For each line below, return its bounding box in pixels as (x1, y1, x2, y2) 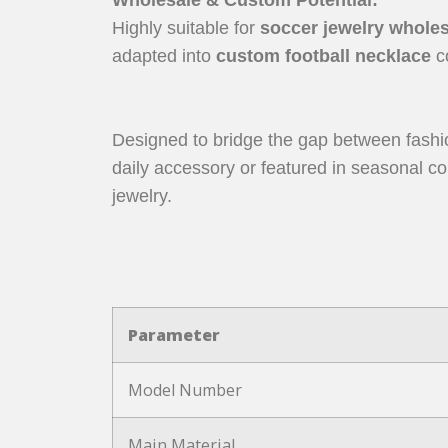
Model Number (128, 378, 242, 401)
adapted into (112, 45, 216, 66)
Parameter (128, 323, 220, 346)
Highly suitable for (112, 17, 260, 38)
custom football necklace (216, 45, 431, 66)
